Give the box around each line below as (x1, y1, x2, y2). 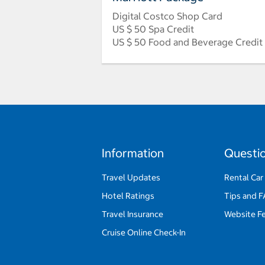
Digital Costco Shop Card (112, 9, 222, 22)
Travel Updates (102, 172, 160, 183)
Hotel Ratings (102, 190, 154, 201)
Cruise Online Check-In (102, 227, 186, 238)
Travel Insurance (102, 208, 163, 219)
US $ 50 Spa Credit (112, 22, 194, 35)
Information (102, 145, 164, 160)
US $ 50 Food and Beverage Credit (112, 35, 263, 48)
